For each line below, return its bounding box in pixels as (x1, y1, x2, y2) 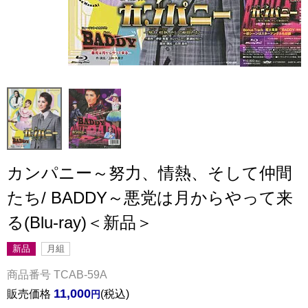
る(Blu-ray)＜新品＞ (7, 213, 153, 232)
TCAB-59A (54, 269, 107, 281)
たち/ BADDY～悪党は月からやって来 (7, 188, 293, 208)
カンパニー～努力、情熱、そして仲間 (7, 164, 292, 183)
